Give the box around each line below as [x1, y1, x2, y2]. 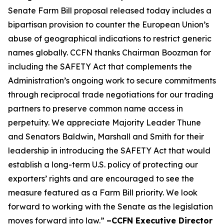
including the [8, 61, 60, 71]
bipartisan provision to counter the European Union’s [8, 19, 209, 29]
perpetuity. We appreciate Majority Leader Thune [8, 117, 201, 127]
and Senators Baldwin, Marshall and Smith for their [8, 131, 204, 141]
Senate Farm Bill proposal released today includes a [8, 5, 211, 15]
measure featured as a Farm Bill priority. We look [8, 187, 197, 197]
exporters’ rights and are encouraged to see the [8, 173, 194, 183]
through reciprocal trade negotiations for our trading [8, 89, 213, 99]
